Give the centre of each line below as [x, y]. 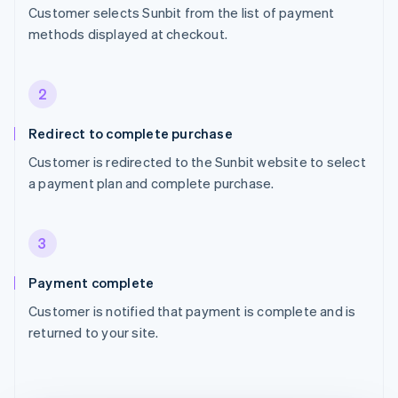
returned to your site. [94, 333]
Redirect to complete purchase [131, 134]
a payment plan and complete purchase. [151, 183]
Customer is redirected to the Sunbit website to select [197, 162]
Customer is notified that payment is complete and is [192, 311]
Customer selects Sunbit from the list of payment [182, 13]
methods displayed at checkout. [128, 34]
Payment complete [92, 283]
